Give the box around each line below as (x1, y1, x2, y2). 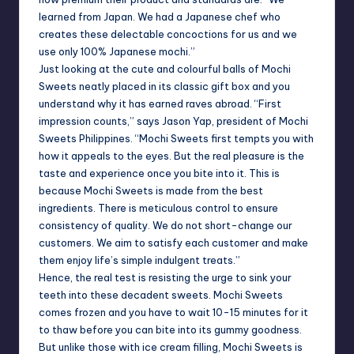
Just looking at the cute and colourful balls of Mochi (39, 62, 291, 76)
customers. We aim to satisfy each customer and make (39, 236, 308, 250)
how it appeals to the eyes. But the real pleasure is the (39, 149, 304, 163)
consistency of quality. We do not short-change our (39, 219, 292, 232)
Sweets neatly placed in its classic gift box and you (39, 80, 290, 93)
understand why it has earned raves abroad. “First (39, 97, 281, 111)
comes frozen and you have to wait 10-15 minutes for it (39, 306, 308, 319)
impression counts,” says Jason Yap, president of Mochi (39, 115, 308, 128)
